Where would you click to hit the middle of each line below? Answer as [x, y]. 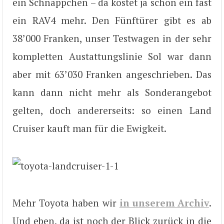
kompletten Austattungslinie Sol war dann [112, 56]
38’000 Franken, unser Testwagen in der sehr [112, 38]
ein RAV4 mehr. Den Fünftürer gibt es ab [112, 20]
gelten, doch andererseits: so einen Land [112, 110]
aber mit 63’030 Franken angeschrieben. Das [112, 74]
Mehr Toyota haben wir [66, 203]
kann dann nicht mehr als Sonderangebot [112, 92]
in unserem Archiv [164, 203]
